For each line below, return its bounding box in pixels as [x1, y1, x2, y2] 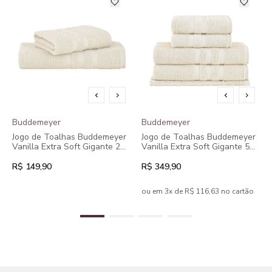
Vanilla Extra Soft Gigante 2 [12, 141, 120, 152]
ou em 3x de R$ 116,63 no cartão [141, 186, 254, 196]
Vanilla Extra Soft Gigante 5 [141, 141, 250, 152]
